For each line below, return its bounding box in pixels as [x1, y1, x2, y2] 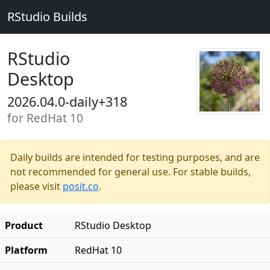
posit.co [63, 180, 99, 193]
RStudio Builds [7, 8, 87, 25]
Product [5, 219, 43, 232]
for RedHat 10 [7, 110, 83, 126]
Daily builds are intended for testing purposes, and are [10, 151, 260, 164]
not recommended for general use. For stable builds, [10, 165, 251, 178]
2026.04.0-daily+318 [7, 93, 127, 110]
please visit [10, 180, 63, 193]
